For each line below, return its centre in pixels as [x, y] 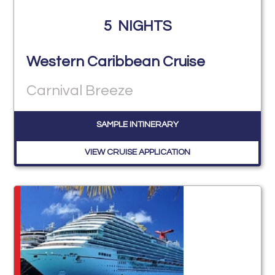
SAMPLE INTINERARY [137, 125]
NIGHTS [145, 26]
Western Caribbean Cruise [116, 62]
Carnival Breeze [80, 91]
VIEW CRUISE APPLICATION [137, 153]
